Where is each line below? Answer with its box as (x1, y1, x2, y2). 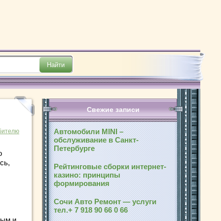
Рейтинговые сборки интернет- (54, 162, 166, 171)
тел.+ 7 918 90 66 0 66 (54, 206, 130, 214)
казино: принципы (54, 171, 120, 179)
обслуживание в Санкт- (54, 136, 139, 144)
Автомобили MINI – (54, 127, 123, 136)
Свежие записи (86, 106, 140, 113)
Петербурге (54, 144, 95, 152)
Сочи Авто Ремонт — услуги (54, 197, 156, 206)
